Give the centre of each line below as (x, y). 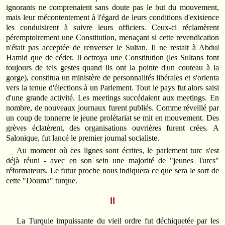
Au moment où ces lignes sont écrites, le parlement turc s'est (118, 151)
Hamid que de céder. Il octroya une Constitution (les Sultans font (113, 58)
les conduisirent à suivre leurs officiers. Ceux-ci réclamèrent (113, 28)
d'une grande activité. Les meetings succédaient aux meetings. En (113, 98)
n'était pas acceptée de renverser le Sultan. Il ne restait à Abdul (113, 48)
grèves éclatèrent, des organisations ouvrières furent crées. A (113, 128)
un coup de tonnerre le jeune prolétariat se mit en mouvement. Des (113, 118)
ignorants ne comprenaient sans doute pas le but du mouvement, (113, 8)
